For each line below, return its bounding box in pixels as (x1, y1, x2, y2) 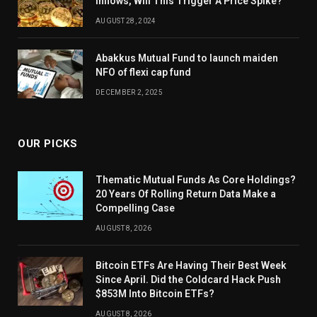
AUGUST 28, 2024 (96, 16, 156, 25)
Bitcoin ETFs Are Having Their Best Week (96, 259, 287, 271)
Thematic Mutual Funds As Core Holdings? (96, 173, 296, 185)
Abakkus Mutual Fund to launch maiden (96, 52, 278, 64)
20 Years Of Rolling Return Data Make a (96, 188, 276, 200)
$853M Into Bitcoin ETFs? (96, 287, 214, 299)
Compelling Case (96, 202, 175, 214)
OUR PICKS (18, 137, 78, 150)
